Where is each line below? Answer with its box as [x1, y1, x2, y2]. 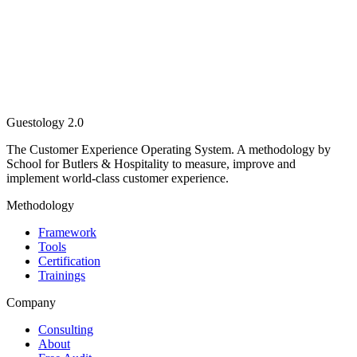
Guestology [6, 115, 68, 129]
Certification [38, 253, 100, 268]
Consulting [38, 322, 93, 336]
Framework [38, 225, 96, 239]
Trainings [38, 268, 85, 282]
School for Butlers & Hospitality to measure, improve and [6, 156, 296, 171]
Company [6, 295, 56, 309]
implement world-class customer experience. [6, 171, 229, 185]
